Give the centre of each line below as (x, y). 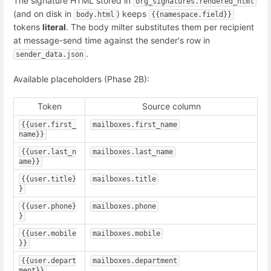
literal (54, 27)
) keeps (133, 14)
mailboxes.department (135, 260)
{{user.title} (49, 179)
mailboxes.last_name (133, 152)
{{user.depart (49, 260)
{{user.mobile (49, 233)
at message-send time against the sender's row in (113, 41)
